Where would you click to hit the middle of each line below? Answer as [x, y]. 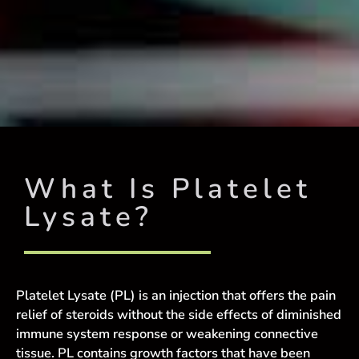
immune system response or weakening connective [167, 333]
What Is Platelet [168, 189]
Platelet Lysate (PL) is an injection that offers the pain [176, 295]
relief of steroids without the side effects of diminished [179, 314]
